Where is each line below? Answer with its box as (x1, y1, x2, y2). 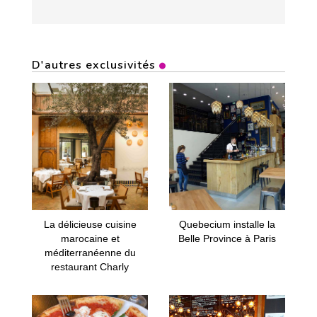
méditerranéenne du (44, 247, 136, 258)
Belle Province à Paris (178, 233, 276, 244)
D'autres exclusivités (32, 57, 156, 73)
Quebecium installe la (179, 219, 275, 230)
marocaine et (60, 233, 120, 244)
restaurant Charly (51, 261, 129, 272)
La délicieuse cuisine (43, 219, 137, 230)
